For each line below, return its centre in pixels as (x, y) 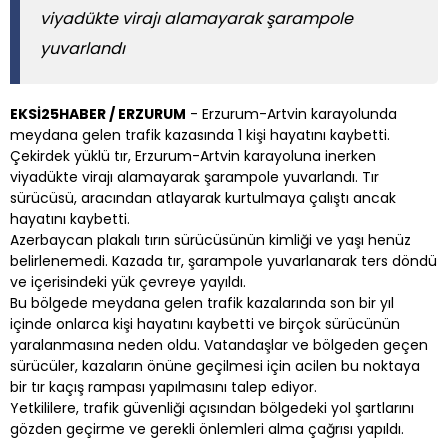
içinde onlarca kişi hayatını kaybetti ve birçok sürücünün (205, 323)
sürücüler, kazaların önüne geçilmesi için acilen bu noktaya (215, 365)
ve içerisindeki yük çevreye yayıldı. (128, 281)
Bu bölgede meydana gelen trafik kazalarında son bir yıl (202, 302)
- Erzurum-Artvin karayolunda (291, 113)
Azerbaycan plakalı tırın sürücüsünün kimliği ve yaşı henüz (210, 239)
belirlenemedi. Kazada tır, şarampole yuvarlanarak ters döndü (223, 260)
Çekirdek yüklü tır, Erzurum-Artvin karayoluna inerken (193, 155)
